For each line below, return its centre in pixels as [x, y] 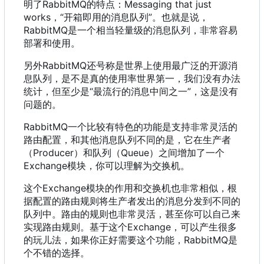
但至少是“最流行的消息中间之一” [121, 92]
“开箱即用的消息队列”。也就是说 [130, 17]
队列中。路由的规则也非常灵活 [90, 214]
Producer [53, 153]
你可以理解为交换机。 [143, 166]
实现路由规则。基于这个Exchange [97, 227]
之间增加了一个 [192, 153]
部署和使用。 [52, 43]
